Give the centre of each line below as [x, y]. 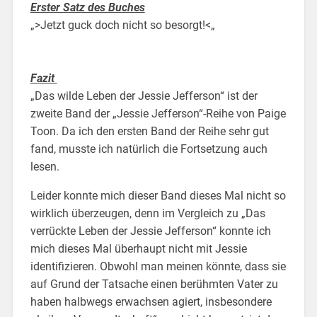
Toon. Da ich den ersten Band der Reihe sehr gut [149, 131]
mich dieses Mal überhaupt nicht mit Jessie [138, 248]
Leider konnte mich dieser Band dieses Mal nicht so [158, 195]
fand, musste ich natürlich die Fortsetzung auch [149, 149]
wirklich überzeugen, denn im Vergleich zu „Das [148, 213]
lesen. [45, 166]
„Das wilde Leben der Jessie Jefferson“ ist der [144, 96]
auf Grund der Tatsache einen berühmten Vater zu [154, 284]
